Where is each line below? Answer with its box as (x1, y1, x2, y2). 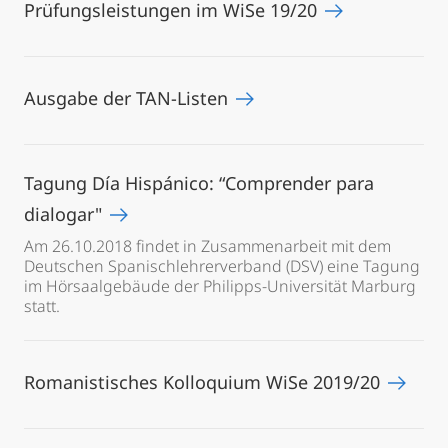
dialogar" (24, 202, 107, 226)
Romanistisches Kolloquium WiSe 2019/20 (24, 370, 385, 394)
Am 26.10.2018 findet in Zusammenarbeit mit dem (24, 235, 391, 257)
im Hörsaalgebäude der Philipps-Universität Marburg (24, 275, 416, 297)
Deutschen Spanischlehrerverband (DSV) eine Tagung (24, 255, 420, 277)
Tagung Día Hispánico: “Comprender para (24, 171, 374, 195)
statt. (24, 295, 60, 317)
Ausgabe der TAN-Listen (24, 86, 233, 110)
